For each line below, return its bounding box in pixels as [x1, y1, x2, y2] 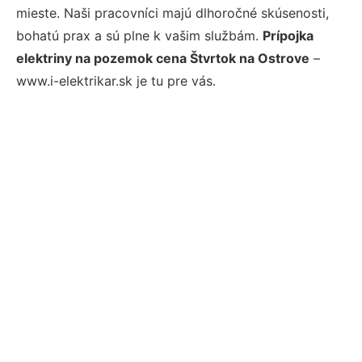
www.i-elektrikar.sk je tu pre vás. [16, 73, 216, 89]
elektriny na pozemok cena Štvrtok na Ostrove [16, 50, 309, 66]
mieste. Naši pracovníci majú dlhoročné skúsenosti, [16, 5, 329, 21]
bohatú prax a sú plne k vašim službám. [16, 27, 263, 44]
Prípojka [263, 27, 314, 44]
